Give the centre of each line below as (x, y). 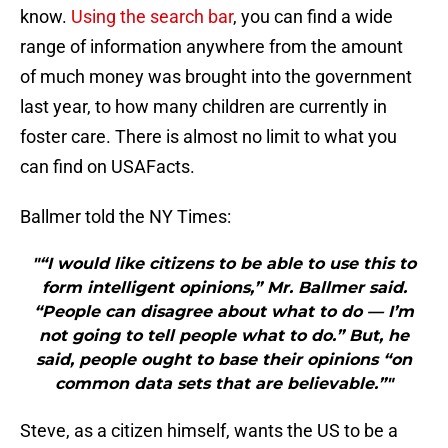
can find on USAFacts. (107, 167)
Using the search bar (152, 17)
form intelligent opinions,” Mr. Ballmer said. (224, 288)
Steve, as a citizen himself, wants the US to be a (209, 431)
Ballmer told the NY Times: (125, 217)
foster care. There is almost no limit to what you (208, 137)
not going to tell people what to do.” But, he (224, 336)
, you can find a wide (313, 17)
